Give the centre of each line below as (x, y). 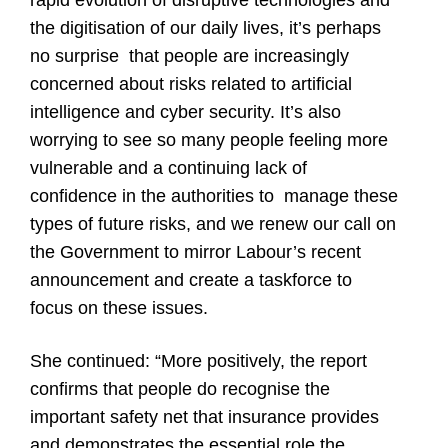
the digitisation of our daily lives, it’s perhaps (205, 28)
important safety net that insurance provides (204, 417)
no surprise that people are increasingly (189, 56)
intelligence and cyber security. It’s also (185, 112)
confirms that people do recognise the (180, 389)
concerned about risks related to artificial (191, 84)
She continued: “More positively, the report (198, 361)
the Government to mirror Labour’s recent (198, 252)
